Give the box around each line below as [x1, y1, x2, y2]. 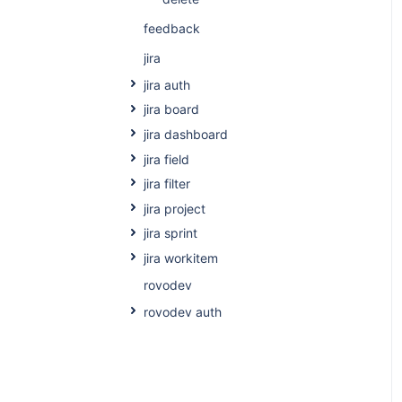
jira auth [143, 76, 190, 92]
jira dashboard [143, 126, 228, 142]
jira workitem [143, 249, 218, 266]
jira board [143, 101, 199, 118]
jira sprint [143, 225, 197, 241]
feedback [143, 20, 200, 36]
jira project [143, 200, 205, 216]
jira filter [143, 176, 190, 192]
